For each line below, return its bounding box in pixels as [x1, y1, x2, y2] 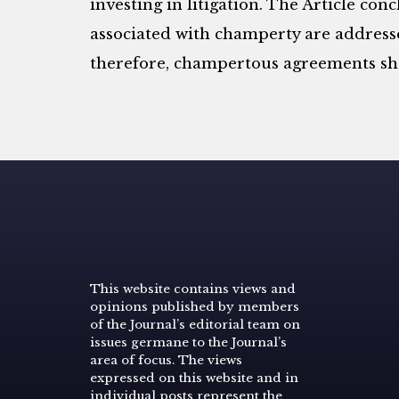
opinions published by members [89, 298, 299, 314]
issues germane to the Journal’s [89, 334, 287, 350]
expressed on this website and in [89, 370, 298, 386]
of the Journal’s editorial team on [89, 316, 300, 332]
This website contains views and [89, 281, 296, 297]
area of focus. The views [89, 352, 242, 368]
